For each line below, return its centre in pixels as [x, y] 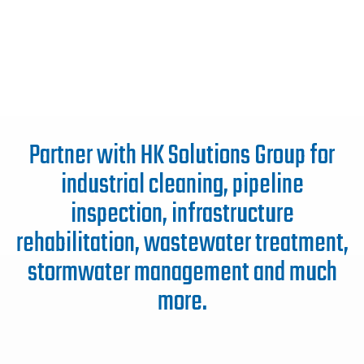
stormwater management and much [182, 274]
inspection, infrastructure [182, 215]
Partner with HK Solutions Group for [182, 157]
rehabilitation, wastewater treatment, [182, 245]
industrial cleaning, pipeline [182, 186]
